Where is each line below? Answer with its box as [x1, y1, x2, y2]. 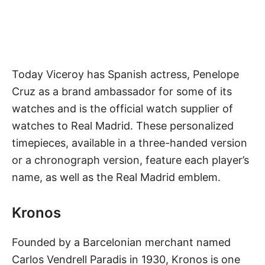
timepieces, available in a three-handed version [12, 136, 247, 149]
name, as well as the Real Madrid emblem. [12, 170, 221, 183]
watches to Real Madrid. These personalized [12, 119, 234, 132]
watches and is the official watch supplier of [12, 102, 233, 115]
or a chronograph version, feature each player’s [12, 153, 249, 166]
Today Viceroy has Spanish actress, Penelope [12, 67, 239, 80]
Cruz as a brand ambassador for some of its [12, 85, 232, 98]
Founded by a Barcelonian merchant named [12, 235, 231, 248]
